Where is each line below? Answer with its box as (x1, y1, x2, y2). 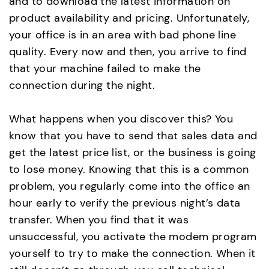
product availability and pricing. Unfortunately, (9, 11, 250, 25)
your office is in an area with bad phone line (9, 28, 236, 41)
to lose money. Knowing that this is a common (9, 163, 249, 177)
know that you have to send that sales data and (9, 129, 258, 143)
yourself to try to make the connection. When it (9, 247, 256, 261)
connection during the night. (9, 78, 156, 92)
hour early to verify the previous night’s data (9, 196, 241, 210)
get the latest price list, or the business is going (9, 146, 256, 160)
